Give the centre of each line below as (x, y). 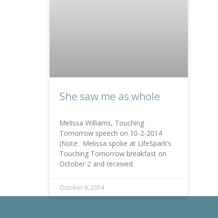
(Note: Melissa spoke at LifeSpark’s (115, 144)
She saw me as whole (110, 97)
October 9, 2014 (82, 188)
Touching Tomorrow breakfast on (113, 154)
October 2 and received (96, 164)
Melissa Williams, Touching (102, 123)
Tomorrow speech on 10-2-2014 (111, 133)
